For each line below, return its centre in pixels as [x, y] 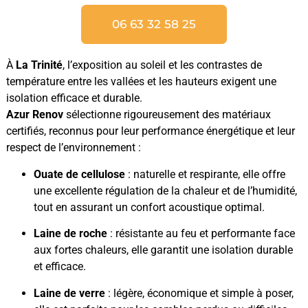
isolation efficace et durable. [74, 98]
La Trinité [39, 65]
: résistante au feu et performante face [201, 234]
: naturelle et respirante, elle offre [205, 174]
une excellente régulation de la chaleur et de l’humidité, [165, 190]
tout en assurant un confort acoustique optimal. [149, 207]
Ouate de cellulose [79, 174]
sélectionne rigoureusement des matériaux [167, 115]
